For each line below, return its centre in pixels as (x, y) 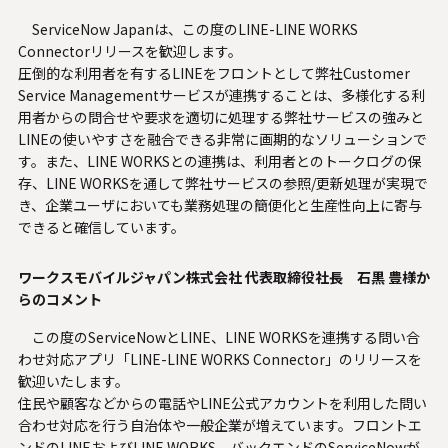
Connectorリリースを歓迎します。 (129, 51)
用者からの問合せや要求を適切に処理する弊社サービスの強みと (220, 117)
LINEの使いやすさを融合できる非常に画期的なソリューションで (222, 139)
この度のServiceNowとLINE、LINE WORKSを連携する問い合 (218, 337)
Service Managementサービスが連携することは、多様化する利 (221, 95)
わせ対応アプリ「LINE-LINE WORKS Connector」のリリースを (219, 359)
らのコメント (59, 299)
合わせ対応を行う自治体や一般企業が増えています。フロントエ (219, 425)
